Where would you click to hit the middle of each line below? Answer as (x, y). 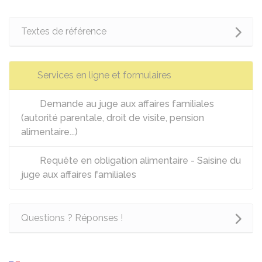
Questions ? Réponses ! (72, 218)
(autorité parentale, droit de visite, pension (113, 118)
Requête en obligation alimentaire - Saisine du (139, 161)
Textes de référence (64, 31)
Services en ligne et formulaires (104, 75)
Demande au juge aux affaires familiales (126, 104)
